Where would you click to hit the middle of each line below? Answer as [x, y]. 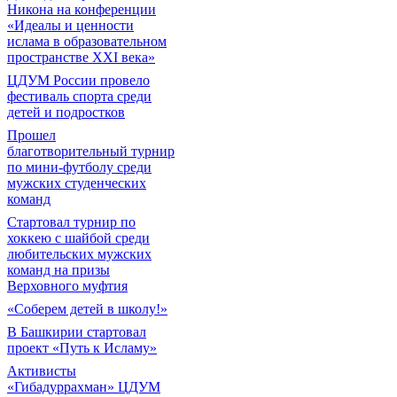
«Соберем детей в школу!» [87, 309]
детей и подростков [66, 112]
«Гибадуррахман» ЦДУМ [84, 387]
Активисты [42, 371]
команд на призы [58, 270]
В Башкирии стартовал [77, 332]
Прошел [31, 135]
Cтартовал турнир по [71, 222]
